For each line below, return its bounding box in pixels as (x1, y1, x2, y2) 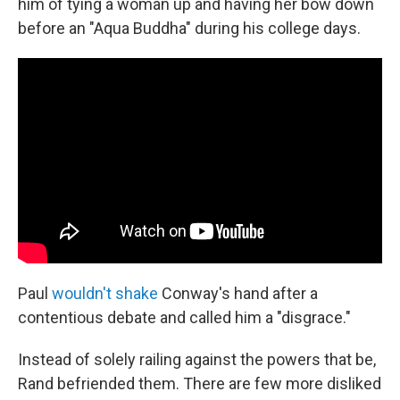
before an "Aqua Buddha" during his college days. (18, 19, 361, 38)
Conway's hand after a (158, 283, 318, 303)
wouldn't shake (52, 283, 158, 303)
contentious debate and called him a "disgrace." (18, 307, 351, 327)
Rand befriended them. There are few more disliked (18, 373, 381, 393)
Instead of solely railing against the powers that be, (18, 349, 376, 369)
